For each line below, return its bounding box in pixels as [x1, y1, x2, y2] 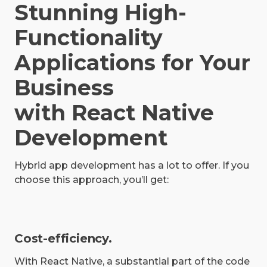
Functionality [14, 24, 163, 51]
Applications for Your [14, 49, 250, 76]
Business [14, 74, 114, 101]
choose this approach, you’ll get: [14, 174, 169, 186]
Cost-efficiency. [14, 231, 112, 246]
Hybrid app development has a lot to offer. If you [14, 160, 249, 172]
